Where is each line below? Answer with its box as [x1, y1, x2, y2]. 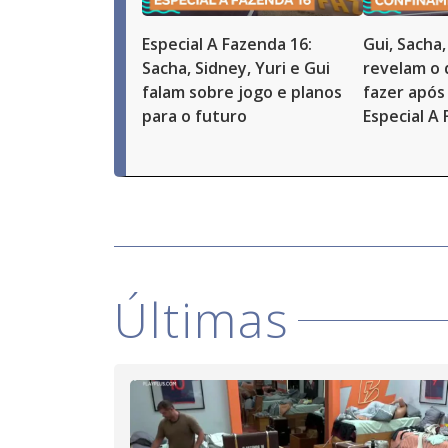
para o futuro [142, 105, 247, 127]
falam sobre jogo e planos [142, 81, 342, 103]
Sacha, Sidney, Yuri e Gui [142, 57, 330, 79]
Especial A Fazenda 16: [142, 33, 312, 55]
